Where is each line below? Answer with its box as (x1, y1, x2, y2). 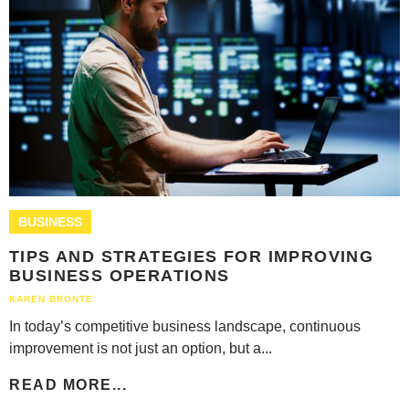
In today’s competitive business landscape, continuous (9, 318, 361, 334)
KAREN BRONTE (9, 293, 93, 304)
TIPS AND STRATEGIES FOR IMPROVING (9, 246, 374, 266)
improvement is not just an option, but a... (9, 340, 272, 356)
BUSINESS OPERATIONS (9, 266, 230, 285)
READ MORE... (9, 376, 127, 393)
